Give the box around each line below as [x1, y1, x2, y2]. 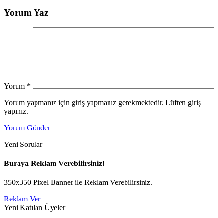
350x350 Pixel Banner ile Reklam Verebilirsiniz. [4, 178, 152, 187]
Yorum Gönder [4, 123, 50, 132]
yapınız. [4, 107, 28, 115]
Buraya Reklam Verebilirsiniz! [4, 159, 105, 168]
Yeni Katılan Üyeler [4, 203, 65, 212]
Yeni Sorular [4, 140, 42, 148]
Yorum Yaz [4, 7, 48, 18]
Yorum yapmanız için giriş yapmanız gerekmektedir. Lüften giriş [4, 98, 201, 107]
